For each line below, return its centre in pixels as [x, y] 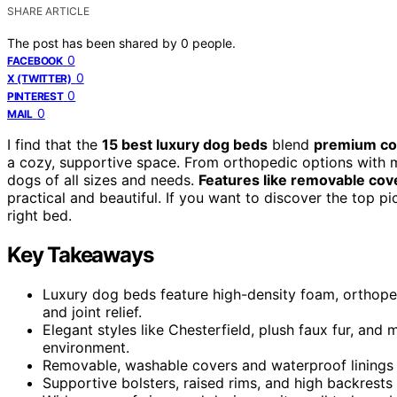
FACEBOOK [35, 60]
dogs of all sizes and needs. [103, 179]
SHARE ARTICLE [48, 11]
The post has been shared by [94, 43]
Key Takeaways [80, 254]
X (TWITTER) [39, 78]
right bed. [39, 215]
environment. [86, 347]
